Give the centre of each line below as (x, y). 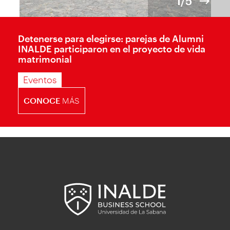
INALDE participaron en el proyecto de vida (112, 49)
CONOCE (42, 101)
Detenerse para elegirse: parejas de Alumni (111, 39)
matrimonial (45, 59)
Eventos (40, 80)
